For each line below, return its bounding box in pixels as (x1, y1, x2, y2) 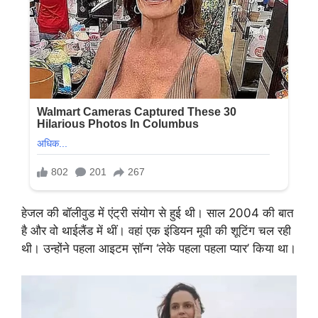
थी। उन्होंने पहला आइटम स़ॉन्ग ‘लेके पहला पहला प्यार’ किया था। (21, 241, 296, 256)
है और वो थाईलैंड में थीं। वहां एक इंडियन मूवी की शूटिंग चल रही (21, 223, 291, 238)
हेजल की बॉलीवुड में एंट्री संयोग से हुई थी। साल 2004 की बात (21, 205, 294, 220)
